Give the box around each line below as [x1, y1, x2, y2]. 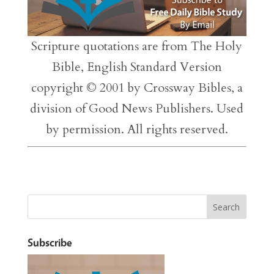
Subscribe [27, 236, 72, 249]
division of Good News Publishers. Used [30, 100, 244, 117]
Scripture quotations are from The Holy [31, 38, 243, 54]
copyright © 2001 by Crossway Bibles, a [31, 80, 243, 96]
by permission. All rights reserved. [45, 121, 228, 138]
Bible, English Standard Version [51, 59, 222, 75]
